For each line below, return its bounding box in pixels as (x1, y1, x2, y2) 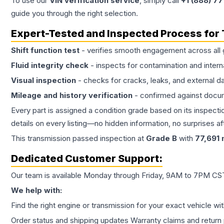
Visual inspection (11, 75, 76, 85)
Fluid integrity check (11, 60, 88, 70)
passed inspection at (70, 133, 146, 143)
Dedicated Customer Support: (11, 152, 162, 165)
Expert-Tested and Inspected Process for (11, 27, 221, 40)
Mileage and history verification (11, 90, 132, 100)
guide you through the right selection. (11, 8, 138, 18)
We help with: (11, 185, 62, 195)
